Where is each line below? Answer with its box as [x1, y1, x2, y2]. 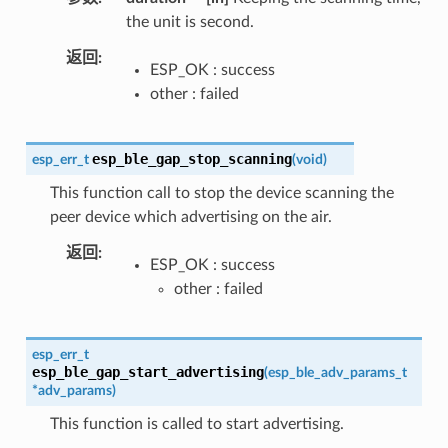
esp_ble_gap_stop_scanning [91, 150, 292, 167]
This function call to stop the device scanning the [49, 184, 394, 201]
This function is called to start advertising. [49, 415, 344, 432]
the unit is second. [125, 13, 254, 30]
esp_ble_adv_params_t [267, 364, 407, 380]
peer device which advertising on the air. [49, 208, 332, 225]
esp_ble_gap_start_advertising [31, 363, 264, 380]
